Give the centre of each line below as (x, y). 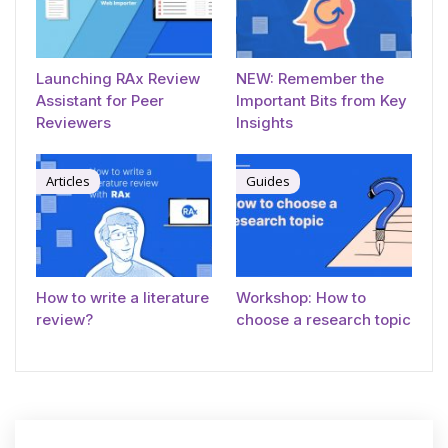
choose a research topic (323, 320)
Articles (68, 181)
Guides (268, 181)
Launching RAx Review (118, 78)
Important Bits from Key (321, 100)
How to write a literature (122, 298)
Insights (264, 122)
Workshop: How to (301, 298)
